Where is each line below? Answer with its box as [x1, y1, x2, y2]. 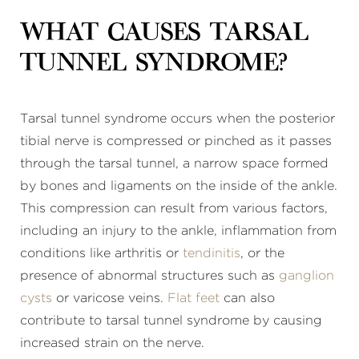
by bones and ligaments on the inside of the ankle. [20, 179, 337, 192]
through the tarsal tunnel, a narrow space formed [20, 157, 329, 170]
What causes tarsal [20, 23, 309, 44]
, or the [240, 247, 284, 260]
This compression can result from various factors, [20, 202, 328, 215]
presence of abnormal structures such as [20, 269, 279, 282]
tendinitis [183, 247, 240, 260]
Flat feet [167, 292, 220, 305]
